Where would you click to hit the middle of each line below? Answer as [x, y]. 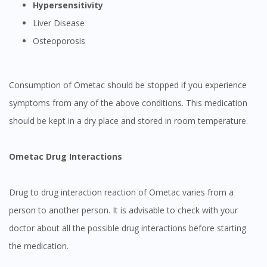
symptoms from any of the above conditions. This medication [128, 103]
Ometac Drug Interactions [69, 156]
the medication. [39, 246]
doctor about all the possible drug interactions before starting [128, 228]
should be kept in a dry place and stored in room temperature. [130, 120]
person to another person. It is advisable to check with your [123, 210]
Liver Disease [61, 23]
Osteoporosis [62, 41]
